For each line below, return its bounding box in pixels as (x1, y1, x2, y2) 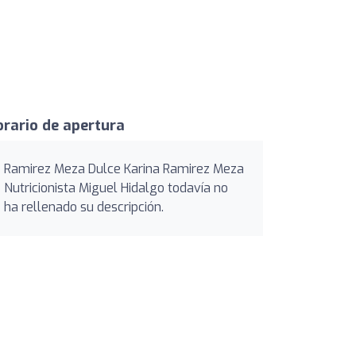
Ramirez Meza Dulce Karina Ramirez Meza (4, 161, 244, 178)
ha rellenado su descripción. (4, 199, 164, 216)
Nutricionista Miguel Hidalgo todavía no (4, 180, 228, 197)
